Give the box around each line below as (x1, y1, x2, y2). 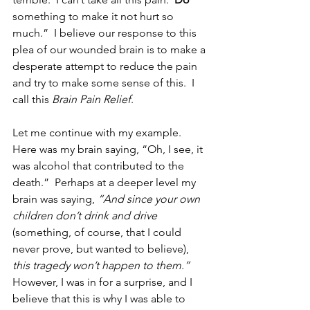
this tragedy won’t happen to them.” (12, 258, 190, 272)
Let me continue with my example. (12, 125, 187, 139)
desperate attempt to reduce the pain (12, 59, 200, 73)
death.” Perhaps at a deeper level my (12, 175, 199, 189)
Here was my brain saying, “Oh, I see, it (12, 142, 206, 156)
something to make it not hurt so (12, 9, 176, 23)
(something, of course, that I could (12, 225, 184, 239)
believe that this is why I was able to (12, 291, 188, 305)
